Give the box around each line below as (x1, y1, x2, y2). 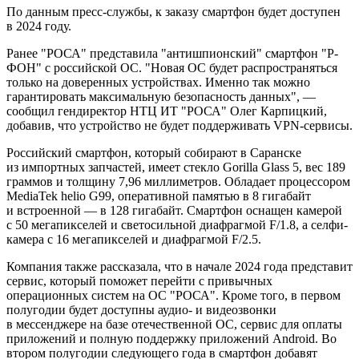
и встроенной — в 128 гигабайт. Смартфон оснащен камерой (6, 203, 342, 217)
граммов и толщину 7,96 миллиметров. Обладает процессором (6, 174, 350, 188)
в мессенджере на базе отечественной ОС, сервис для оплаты (6, 317, 342, 331)
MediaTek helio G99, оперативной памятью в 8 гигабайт (6, 188, 311, 203)
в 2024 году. (6, 18, 71, 33)
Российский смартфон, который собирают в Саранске (6, 145, 301, 159)
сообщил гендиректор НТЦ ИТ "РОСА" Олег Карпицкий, (6, 103, 327, 118)
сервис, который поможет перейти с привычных (6, 273, 272, 288)
